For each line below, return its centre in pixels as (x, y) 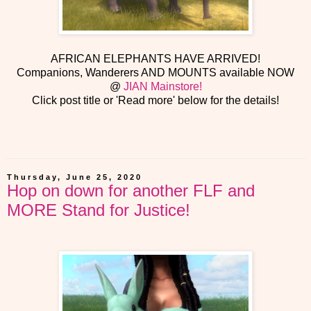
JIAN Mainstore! (162, 87)
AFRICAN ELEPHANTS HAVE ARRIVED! (155, 59)
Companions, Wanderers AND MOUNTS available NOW (155, 73)
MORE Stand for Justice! (99, 210)
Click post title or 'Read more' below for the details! (155, 101)
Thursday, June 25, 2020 (75, 177)
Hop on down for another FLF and (131, 191)
